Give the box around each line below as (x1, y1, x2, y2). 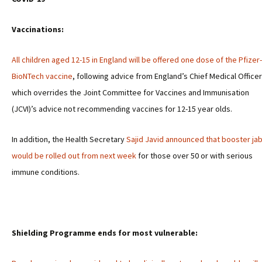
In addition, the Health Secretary (12, 134, 126, 144)
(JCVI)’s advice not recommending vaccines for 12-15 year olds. (12, 104, 232, 114)
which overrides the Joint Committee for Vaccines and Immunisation (12, 87, 249, 98)
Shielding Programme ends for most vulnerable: (12, 227, 198, 238)
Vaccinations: (12, 24, 64, 35)
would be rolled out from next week (12, 150, 136, 161)
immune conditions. (12, 167, 80, 177)
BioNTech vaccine (12, 71, 73, 81)
